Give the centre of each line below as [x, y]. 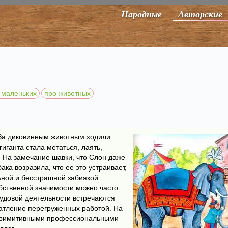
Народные [141, 14]
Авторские [200, 14]
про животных [67, 93]
